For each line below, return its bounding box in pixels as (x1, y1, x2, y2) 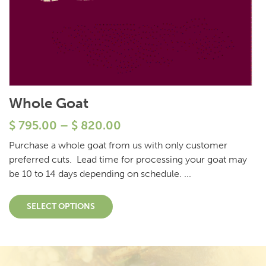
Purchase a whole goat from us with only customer (9, 140, 227, 151)
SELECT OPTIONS (27, 201, 95, 212)
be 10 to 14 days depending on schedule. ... (9, 168, 191, 180)
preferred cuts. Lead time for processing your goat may (9, 154, 247, 166)
